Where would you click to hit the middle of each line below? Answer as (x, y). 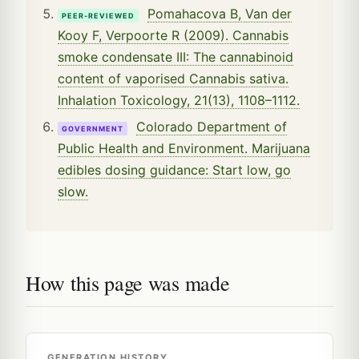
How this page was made (128, 282)
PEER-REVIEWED (98, 15)
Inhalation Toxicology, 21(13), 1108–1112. (179, 100)
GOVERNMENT (93, 128)
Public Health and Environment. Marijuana (184, 148)
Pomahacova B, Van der (220, 13)
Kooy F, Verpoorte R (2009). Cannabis (173, 35)
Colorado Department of (212, 126)
